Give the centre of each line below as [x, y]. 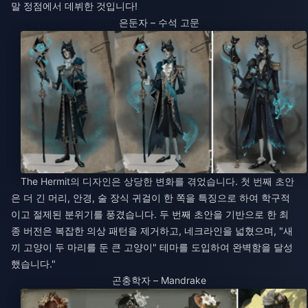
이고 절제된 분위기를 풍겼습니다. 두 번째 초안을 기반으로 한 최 [150, 214]
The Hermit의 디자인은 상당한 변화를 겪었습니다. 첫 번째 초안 [157, 181]
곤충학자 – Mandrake [159, 280]
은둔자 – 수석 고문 [159, 23]
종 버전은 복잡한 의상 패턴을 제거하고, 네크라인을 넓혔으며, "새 [152, 231]
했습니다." [33, 264]
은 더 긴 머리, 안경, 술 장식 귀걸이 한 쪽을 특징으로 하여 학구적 [151, 198]
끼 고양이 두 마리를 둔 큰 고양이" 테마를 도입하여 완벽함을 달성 [152, 247]
